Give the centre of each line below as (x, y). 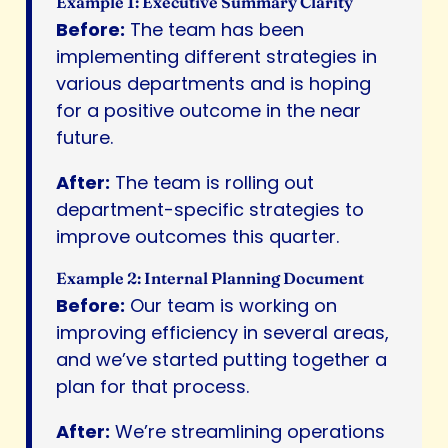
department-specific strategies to (210, 210)
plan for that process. (152, 387)
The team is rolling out (212, 183)
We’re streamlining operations (247, 432)
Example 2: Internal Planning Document (210, 278)
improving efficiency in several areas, (222, 333)
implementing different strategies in (216, 57)
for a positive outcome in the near (208, 111)
